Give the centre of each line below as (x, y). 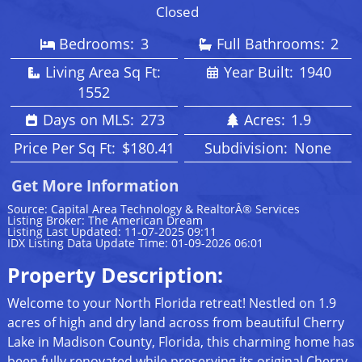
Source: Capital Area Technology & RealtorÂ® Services (153, 209)
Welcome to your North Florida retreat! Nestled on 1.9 (171, 303)
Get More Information (95, 186)
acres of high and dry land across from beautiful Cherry (175, 323)
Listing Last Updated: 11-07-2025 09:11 (112, 232)
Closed (177, 12)
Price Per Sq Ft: (67, 148)
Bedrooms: (99, 44)
